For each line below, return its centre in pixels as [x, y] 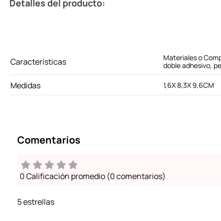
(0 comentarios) [136, 176]
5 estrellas [36, 202]
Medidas [25, 86]
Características [38, 62]
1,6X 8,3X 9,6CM [189, 85]
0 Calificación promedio [62, 176]
